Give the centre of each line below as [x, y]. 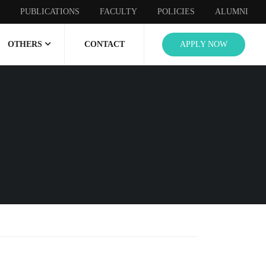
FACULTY [118, 12]
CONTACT [104, 44]
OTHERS [25, 44]
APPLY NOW [204, 44]
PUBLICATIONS [50, 12]
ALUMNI [232, 12]
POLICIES [176, 12]
